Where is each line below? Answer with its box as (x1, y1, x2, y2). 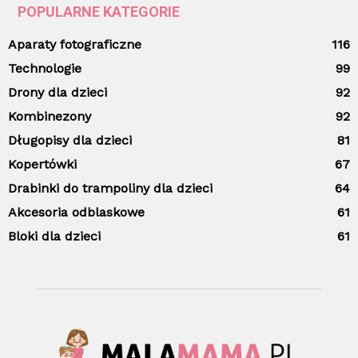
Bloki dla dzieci (8, 229, 101, 245)
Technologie (8, 61, 82, 77)
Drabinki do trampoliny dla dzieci (8, 181, 213, 197)
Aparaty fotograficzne (8, 37, 141, 53)
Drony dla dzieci (8, 85, 107, 101)
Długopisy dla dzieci (8, 133, 132, 149)
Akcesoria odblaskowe (8, 205, 145, 221)
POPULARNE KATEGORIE (18, 3, 180, 21)
